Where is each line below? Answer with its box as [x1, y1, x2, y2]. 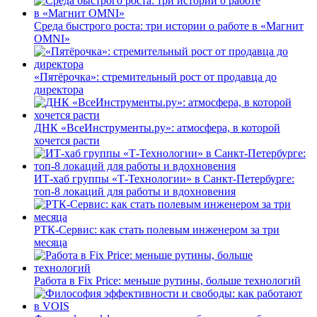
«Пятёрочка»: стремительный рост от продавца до [34, 70, 277, 83]
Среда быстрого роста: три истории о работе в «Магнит [34, 19, 304, 32]
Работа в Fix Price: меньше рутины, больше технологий [34, 274, 301, 287]
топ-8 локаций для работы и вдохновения [34, 185, 236, 197]
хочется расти [34, 134, 100, 146]
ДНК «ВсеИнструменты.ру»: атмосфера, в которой [34, 121, 280, 134]
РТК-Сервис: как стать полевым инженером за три [34, 223, 279, 236]
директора [34, 83, 83, 96]
